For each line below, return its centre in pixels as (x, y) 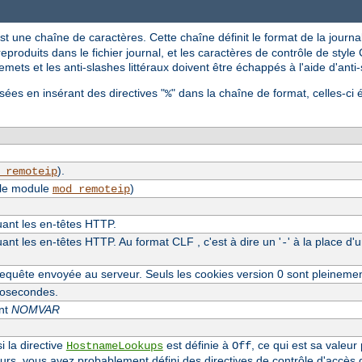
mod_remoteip (91, 189)
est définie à (197, 345)
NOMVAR (35, 309)
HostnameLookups (114, 345)
